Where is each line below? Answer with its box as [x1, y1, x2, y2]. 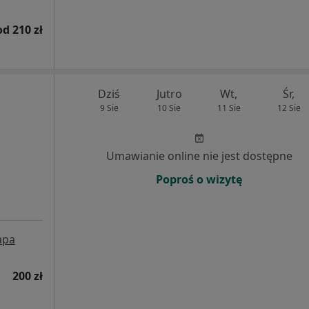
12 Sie [277, 102, 301, 114]
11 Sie [217, 102, 241, 114]
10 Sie [157, 102, 181, 114]
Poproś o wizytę [156, 172, 242, 187]
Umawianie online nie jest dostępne [106, 148, 292, 163]
